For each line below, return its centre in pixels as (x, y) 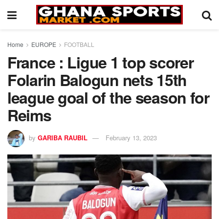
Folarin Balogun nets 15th (97, 80)
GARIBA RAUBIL (63, 137)
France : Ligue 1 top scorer (100, 62)
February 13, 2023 (131, 137)
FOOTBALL (79, 44)
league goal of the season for (108, 97)
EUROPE (44, 44)
